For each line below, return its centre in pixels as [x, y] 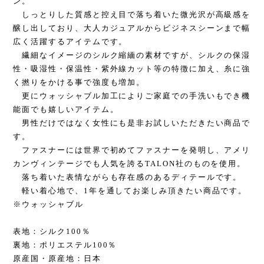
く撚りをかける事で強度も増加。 [79, 82]
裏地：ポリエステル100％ [65, 245]
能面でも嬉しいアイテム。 [66, 110]
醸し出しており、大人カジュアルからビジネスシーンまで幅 [132, 28]
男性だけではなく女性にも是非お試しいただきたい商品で [132, 123]
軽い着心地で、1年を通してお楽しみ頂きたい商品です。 [130, 191]
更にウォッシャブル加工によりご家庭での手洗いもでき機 [132, 96]
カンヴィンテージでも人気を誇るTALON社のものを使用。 [130, 164]
